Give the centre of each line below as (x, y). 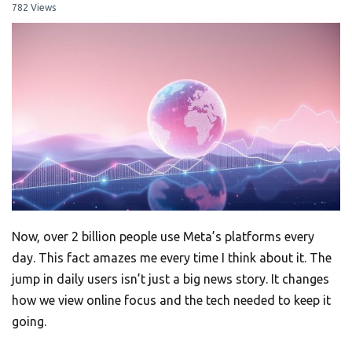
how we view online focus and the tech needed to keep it (171, 301)
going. (29, 322)
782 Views (34, 7)
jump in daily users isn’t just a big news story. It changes (170, 279)
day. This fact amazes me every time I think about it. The (172, 258)
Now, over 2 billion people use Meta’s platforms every (163, 237)
